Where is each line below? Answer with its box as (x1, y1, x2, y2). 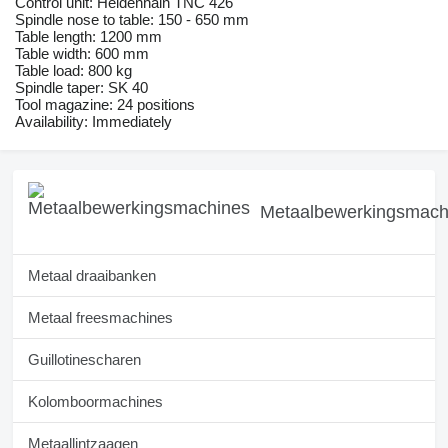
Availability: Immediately (15, 113, 172, 131)
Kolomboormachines (28, 393, 163, 411)
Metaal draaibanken (28, 267, 156, 285)
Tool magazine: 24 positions (15, 96, 195, 114)
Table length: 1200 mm (15, 28, 162, 46)
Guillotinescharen (28, 351, 141, 369)
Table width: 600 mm (15, 45, 149, 63)
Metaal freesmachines (28, 309, 173, 327)
